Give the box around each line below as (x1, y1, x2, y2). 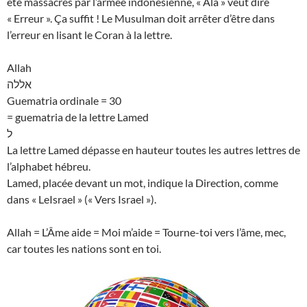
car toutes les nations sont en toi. (7, 242, 161, 256)
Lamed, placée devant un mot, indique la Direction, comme (7, 176, 278, 190)
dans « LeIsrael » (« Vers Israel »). (7, 193, 156, 206)
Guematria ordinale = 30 (7, 94, 121, 108)
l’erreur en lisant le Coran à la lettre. (7, 28, 172, 42)
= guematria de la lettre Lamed (7, 110, 149, 124)
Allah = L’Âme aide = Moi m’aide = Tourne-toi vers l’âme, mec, (7, 225, 286, 239)
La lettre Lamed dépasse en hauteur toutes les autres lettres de (7, 143, 300, 157)
